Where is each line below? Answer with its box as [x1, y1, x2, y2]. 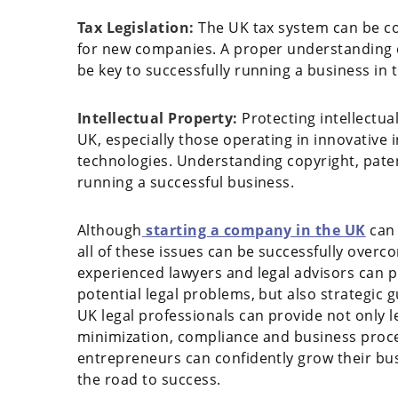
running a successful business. [77, 172, 295, 193]
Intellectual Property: [77, 108, 238, 129]
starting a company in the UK [141, 220, 366, 241]
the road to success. [77, 370, 221, 390]
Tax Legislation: [77, 18, 199, 38]
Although [77, 220, 142, 241]
